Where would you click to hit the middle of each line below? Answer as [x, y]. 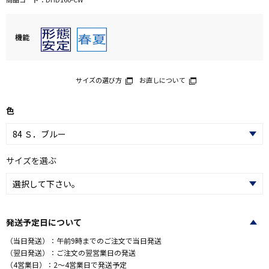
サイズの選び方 [98, 80]
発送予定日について [44, 222]
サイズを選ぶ [31, 160]
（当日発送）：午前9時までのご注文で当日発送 [84, 241]
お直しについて [162, 80]
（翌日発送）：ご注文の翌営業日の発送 [71, 253]
